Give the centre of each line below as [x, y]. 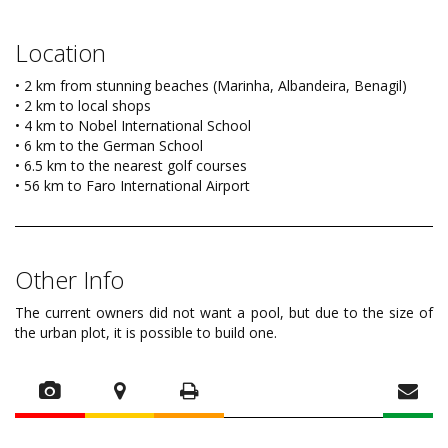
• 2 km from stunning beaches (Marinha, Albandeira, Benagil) [211, 86]
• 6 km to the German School [109, 146]
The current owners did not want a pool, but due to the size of [224, 313]
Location [60, 53]
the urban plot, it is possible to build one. [146, 333]
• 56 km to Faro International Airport [132, 186]
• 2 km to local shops [83, 106]
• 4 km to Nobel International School [133, 126]
